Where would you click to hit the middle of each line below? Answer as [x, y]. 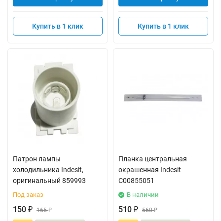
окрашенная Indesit [150, 170]
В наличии [143, 195]
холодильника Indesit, [48, 170]
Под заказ [28, 195]
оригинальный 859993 [49, 181]
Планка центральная [153, 159]
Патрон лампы [37, 159]
